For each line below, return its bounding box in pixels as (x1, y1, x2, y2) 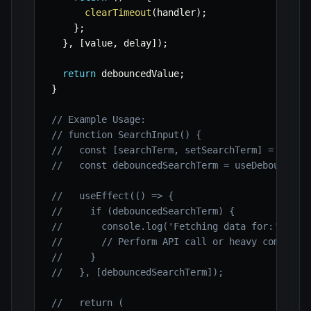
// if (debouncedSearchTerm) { (51, 205, 235, 217)
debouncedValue (96, 68, 179, 80)
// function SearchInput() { (51, 129, 201, 141)
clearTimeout (85, 7, 151, 19)
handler (157, 7, 196, 19)
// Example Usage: (51, 114, 146, 126)
